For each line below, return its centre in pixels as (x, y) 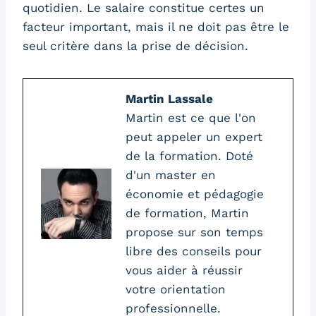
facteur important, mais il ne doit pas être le (156, 26)
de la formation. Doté (189, 156)
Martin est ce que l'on (191, 117)
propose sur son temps (194, 232)
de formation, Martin (187, 213)
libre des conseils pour (194, 251)
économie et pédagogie (195, 194)
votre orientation (176, 289)
